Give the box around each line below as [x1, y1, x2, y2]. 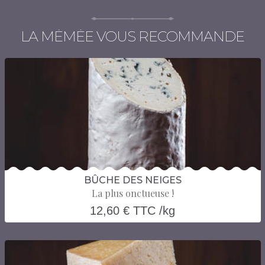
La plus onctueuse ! [91, 187, 174, 200]
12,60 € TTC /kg [90, 204, 175, 218]
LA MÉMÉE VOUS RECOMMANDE [21, 28, 244, 46]
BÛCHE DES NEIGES [83, 174, 182, 186]
